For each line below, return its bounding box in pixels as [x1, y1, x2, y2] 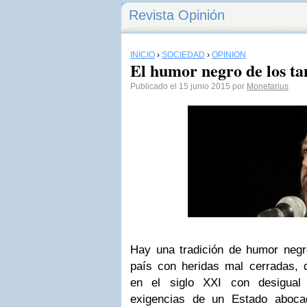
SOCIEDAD [162, 50, 205, 60]
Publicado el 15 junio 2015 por [130, 82, 247, 91]
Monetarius [247, 82, 288, 91]
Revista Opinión [129, 8, 225, 23]
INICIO [130, 50, 155, 60]
